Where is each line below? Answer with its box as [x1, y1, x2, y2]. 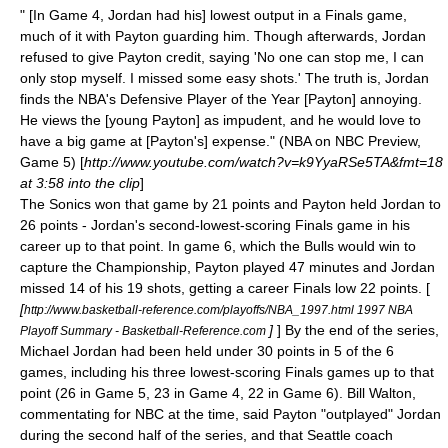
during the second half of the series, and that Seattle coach [20, 427, 393, 443]
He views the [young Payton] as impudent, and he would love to [20, 112, 421, 128]
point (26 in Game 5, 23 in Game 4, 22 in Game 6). [20, 385, 347, 401]
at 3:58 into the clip [20, 175, 140, 191]
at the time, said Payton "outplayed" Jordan [164, 406, 441, 422]
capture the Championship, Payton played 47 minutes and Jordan [20, 259, 435, 275]
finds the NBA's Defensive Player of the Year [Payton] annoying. [20, 91, 422, 107]
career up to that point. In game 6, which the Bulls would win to [20, 238, 416, 254]
